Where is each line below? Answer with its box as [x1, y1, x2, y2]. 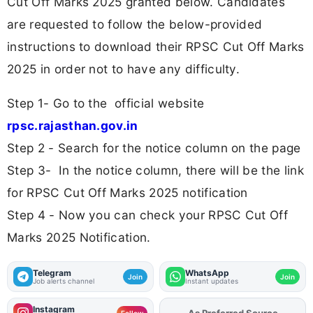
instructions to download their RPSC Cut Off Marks [7, 39, 305, 54]
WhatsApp [185, 267, 229, 278]
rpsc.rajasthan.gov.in [7, 118, 138, 133]
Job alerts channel [33, 276, 94, 285]
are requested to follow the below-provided [7, 17, 263, 32]
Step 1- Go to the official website [7, 96, 205, 111]
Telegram [33, 267, 71, 278]
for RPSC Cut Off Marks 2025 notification [7, 185, 248, 201]
